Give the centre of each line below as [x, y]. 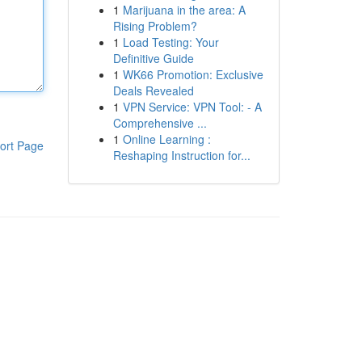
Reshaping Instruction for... [181, 155]
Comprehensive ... [160, 123]
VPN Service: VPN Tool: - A [192, 107]
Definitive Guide [153, 58]
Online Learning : [166, 139]
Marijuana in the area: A [184, 10]
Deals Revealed [153, 90]
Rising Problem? [155, 26]
